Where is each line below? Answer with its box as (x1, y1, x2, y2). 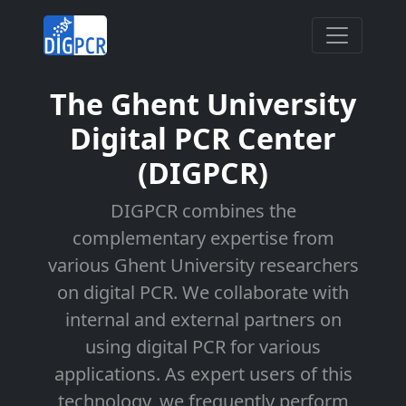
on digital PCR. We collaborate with (57, 280, 349, 304)
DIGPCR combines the (110, 198, 296, 223)
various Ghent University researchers (47, 253, 359, 277)
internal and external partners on (64, 307, 342, 332)
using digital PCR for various (85, 334, 321, 359)
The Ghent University (50, 84, 356, 123)
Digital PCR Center (70, 119, 336, 158)
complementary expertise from (72, 226, 334, 250)
